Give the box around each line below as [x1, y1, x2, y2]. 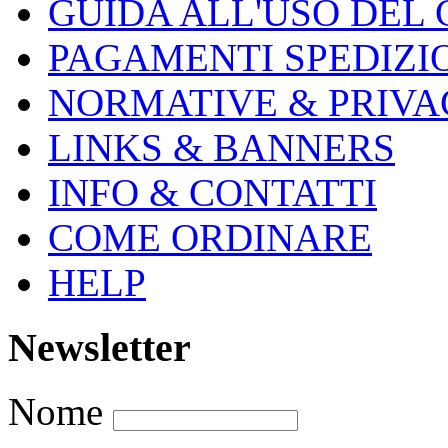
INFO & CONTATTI [48, 171, 377, 215]
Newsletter [8, 324, 191, 370]
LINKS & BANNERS [48, 126, 395, 170]
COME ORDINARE [48, 216, 372, 260]
